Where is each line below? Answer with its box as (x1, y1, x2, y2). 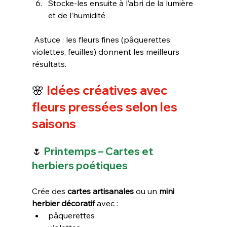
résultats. (31, 58, 66, 69)
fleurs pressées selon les (31, 99, 180, 115)
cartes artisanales (67, 185, 134, 196)
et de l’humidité (48, 10, 105, 20)
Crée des (31, 185, 67, 196)
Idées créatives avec (44, 82, 170, 98)
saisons (31, 116, 76, 131)
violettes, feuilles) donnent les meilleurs (31, 46, 181, 57)
